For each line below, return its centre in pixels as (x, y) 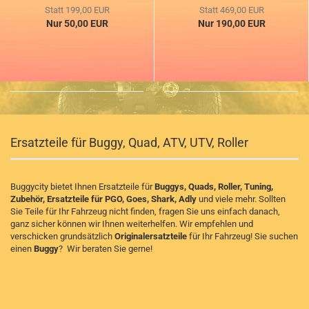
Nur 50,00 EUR (77, 24)
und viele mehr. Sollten (241, 199)
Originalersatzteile (151, 237)
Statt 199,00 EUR (77, 10)
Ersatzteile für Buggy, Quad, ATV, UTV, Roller (129, 143)
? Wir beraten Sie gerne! (106, 249)
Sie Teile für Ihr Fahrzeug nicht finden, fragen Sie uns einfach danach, (145, 212)
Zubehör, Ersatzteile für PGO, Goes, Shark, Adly (103, 199)
